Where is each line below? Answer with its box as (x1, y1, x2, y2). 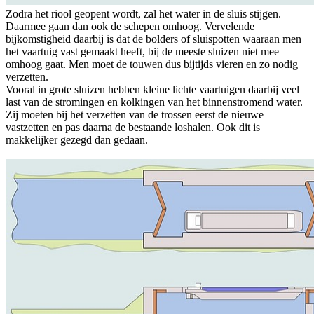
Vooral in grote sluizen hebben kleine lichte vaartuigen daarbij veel (6, 83, 299, 96)
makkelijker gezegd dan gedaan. (6, 134, 148, 146)
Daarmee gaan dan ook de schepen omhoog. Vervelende (6, 20, 254, 33)
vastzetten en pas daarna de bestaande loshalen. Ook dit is (6, 121, 260, 134)
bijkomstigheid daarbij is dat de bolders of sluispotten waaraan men (6, 33, 301, 46)
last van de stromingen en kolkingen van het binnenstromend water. (6, 96, 303, 109)
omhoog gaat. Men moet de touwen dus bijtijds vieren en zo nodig (6, 58, 298, 71)
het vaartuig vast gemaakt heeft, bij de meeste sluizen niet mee (6, 46, 279, 58)
